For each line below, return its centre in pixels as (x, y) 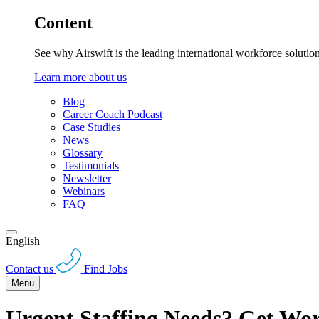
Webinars (84, 192)
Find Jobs (105, 268)
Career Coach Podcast (113, 115)
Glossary (83, 153)
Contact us (30, 268)
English (23, 241)
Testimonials (91, 166)
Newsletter (87, 179)
